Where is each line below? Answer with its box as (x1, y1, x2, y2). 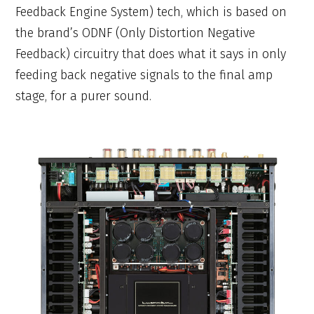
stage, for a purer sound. (15, 88, 152, 104)
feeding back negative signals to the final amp (15, 67, 273, 83)
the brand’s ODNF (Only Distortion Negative (15, 25, 256, 41)
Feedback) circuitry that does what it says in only (15, 46, 287, 62)
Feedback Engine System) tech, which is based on (15, 4, 287, 20)
